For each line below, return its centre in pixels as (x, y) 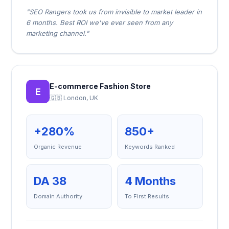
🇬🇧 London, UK (74, 98)
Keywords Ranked (150, 147)
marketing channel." (58, 33)
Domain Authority (58, 196)
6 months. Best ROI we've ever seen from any (100, 22)
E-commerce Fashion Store (100, 86)
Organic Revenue (58, 147)
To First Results (147, 196)
